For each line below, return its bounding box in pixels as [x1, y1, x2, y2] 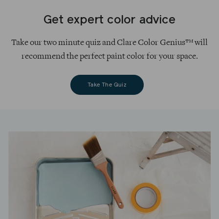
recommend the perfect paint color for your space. [21, 52, 198, 61]
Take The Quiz [88, 82, 127, 88]
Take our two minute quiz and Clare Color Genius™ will [11, 39, 208, 47]
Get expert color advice [44, 15, 175, 27]
